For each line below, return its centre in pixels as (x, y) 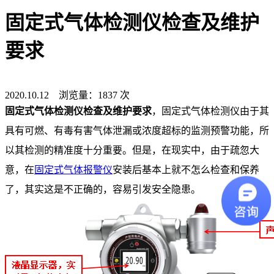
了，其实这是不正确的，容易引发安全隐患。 (103, 190)
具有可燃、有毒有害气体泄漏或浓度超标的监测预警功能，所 (137, 131)
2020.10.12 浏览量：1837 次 (67, 95)
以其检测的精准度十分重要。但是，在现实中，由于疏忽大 (132, 150)
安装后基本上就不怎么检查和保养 (186, 170)
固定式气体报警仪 (73, 170)
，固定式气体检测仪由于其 (210, 111)
